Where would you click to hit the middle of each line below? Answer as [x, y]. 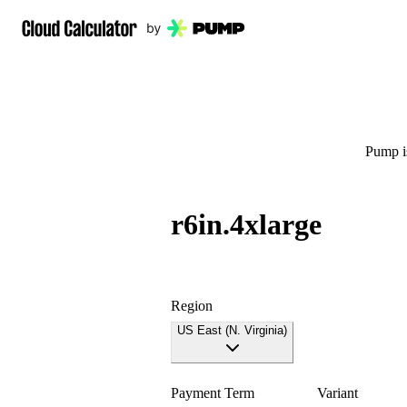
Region [192, 305]
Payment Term [213, 392]
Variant [338, 392]
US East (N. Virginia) [232, 330]
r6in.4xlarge [246, 225]
